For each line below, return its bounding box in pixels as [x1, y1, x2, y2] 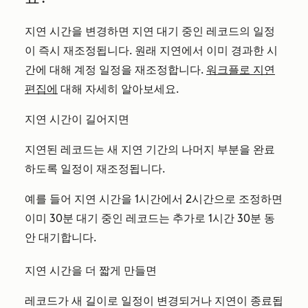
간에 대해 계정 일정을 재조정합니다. [25, 63, 206, 77]
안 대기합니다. [25, 231, 96, 245]
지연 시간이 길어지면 [25, 113, 129, 126]
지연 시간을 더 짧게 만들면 [25, 264, 157, 278]
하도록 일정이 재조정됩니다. [25, 162, 165, 176]
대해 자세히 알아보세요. [58, 82, 179, 96]
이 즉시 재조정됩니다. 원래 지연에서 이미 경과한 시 [25, 44, 278, 58]
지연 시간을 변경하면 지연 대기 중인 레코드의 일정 [25, 25, 275, 38]
